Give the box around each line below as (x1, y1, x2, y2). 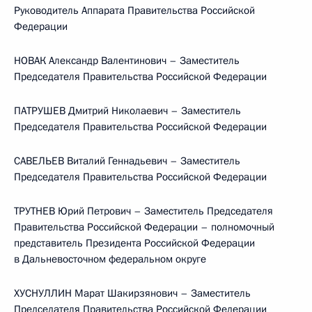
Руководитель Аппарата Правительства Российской (14, 3, 255, 17)
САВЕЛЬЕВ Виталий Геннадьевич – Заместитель (14, 154, 240, 168)
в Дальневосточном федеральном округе (14, 252, 206, 266)
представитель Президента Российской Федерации (14, 236, 255, 250)
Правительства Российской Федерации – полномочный (14, 220, 274, 234)
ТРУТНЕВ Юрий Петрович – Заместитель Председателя (14, 204, 273, 218)
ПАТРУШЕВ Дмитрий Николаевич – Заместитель (14, 104, 241, 118)
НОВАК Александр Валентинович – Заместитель (14, 54, 240, 68)
